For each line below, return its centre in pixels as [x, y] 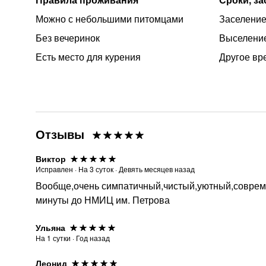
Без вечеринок [68, 38]
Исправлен [54, 169]
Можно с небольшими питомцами [110, 19]
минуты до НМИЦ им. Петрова [103, 200]
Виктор [51, 159]
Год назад [93, 238]
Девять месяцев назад [157, 169]
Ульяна [50, 227]
